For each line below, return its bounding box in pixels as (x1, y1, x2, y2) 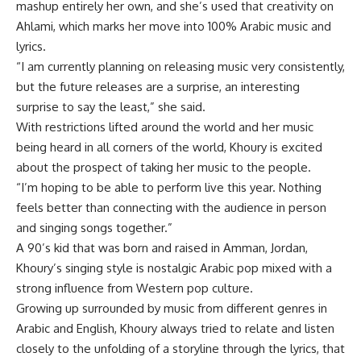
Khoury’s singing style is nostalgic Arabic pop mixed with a (16, 259, 332, 276)
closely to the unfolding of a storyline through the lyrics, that (16, 340, 345, 356)
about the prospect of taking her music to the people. (16, 159, 311, 175)
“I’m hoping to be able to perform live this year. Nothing (16, 179, 322, 195)
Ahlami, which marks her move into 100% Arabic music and (16, 18, 331, 34)
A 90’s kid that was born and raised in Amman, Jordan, (16, 239, 308, 255)
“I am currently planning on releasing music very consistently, (16, 58, 345, 74)
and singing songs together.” (16, 219, 172, 235)
